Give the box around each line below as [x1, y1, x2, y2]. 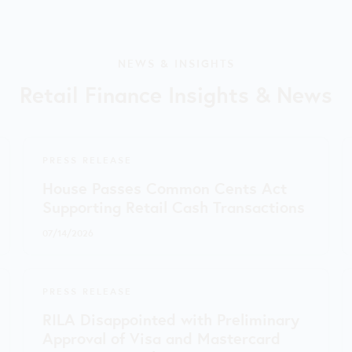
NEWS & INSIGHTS [117, 53, 235, 71]
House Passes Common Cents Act [42, 175, 288, 199]
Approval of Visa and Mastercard [42, 325, 281, 349]
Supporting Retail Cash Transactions [42, 194, 306, 218]
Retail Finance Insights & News [20, 76, 332, 109]
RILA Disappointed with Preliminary [42, 306, 300, 330]
